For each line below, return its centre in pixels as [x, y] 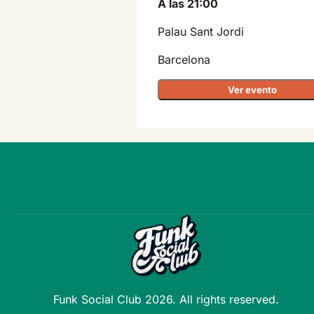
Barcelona [184, 60]
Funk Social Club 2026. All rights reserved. [166, 299]
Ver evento [252, 90]
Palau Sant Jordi [201, 32]
